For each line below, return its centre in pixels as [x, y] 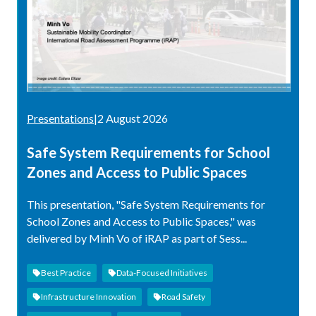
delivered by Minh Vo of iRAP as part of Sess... [137, 238]
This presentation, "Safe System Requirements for [146, 204]
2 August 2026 [133, 118]
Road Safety [183, 296]
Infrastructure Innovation [89, 296]
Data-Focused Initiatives [162, 272]
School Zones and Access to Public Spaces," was [141, 221]
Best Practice [66, 272]
